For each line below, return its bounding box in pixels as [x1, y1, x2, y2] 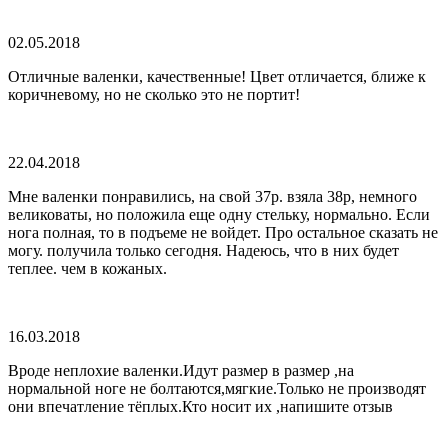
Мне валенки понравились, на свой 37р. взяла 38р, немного [8, 187, 417, 205]
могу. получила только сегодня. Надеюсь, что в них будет [8, 241, 399, 259]
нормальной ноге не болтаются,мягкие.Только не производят [8, 379, 426, 397]
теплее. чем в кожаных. [8, 259, 167, 277]
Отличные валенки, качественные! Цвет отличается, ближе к [8, 67, 426, 85]
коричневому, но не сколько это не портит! [8, 85, 300, 103]
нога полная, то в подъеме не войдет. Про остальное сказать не [8, 223, 438, 241]
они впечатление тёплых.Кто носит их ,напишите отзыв [8, 397, 393, 415]
